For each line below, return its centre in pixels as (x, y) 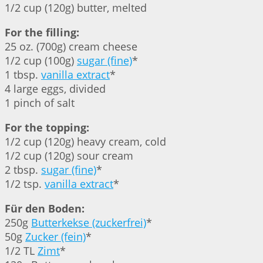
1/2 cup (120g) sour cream (69, 156)
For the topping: (47, 128)
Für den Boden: (45, 209)
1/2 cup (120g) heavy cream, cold (85, 142)
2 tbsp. (23, 170)
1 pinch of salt (40, 103)
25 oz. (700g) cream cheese (71, 47)
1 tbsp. (23, 75)
